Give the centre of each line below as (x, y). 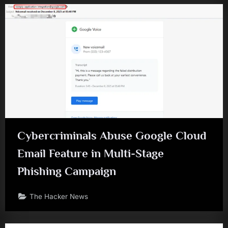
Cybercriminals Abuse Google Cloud (112, 136)
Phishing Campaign (67, 171)
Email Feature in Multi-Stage (91, 153)
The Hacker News (59, 196)
